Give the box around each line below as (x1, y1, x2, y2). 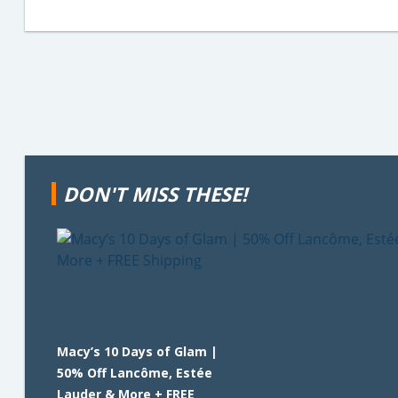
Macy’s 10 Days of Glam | (57, 343, 218, 360)
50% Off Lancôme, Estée (57, 364, 212, 381)
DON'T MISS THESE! (63, 180, 247, 207)
